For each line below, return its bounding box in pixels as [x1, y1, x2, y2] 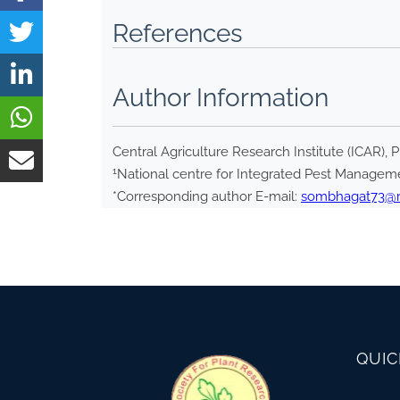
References [112, 19, 243, 49]
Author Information [112, 83, 329, 113]
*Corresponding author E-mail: [112, 188, 301, 205]
